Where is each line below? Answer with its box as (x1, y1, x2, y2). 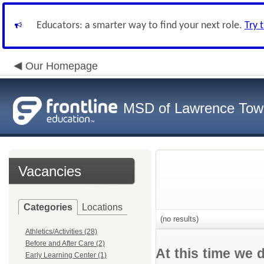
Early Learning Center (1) (25, 251, 107, 259)
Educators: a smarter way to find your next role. (37, 20, 245, 31)
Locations (82, 202, 123, 212)
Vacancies (18, 163, 81, 179)
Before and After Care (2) (25, 239, 105, 247)
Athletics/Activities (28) (25, 227, 97, 236)
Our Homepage (25, 60, 98, 72)
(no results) (158, 214, 199, 223)
